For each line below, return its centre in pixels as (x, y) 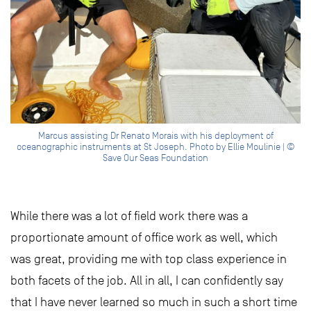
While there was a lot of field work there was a (129, 216)
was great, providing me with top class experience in (149, 259)
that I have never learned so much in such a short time (154, 302)
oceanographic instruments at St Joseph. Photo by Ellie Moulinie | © (155, 147)
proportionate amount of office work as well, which (144, 238)
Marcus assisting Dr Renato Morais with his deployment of (155, 136)
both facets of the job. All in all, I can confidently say (147, 281)
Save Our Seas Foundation (155, 158)
